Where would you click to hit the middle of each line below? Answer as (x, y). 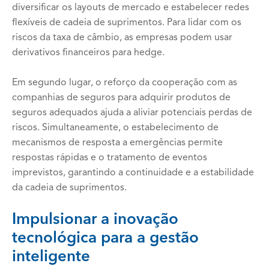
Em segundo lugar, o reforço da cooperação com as (125, 83)
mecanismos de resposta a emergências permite (117, 143)
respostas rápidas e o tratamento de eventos (110, 158)
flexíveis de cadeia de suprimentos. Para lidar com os (127, 23)
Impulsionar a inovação (95, 220)
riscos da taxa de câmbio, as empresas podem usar (122, 38)
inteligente (51, 257)
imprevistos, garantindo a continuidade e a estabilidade (133, 173)
